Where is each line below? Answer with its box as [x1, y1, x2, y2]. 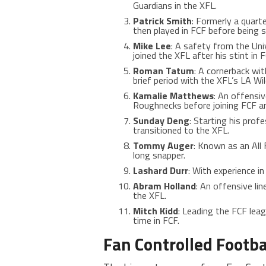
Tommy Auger [133, 138, 194, 153]
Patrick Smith [133, 14, 192, 28]
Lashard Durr [133, 163, 188, 178]
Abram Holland [133, 179, 196, 193]
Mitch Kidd [133, 204, 178, 218]
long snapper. [133, 148, 185, 162]
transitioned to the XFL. [133, 123, 229, 137]
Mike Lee [133, 39, 171, 53]
